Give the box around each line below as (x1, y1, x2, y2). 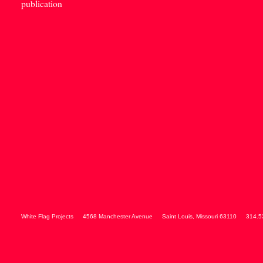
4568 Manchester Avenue (83, 213, 153, 220)
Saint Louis (162, 213, 193, 220)
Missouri (196, 213, 218, 220)
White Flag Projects (21, 213, 73, 220)
